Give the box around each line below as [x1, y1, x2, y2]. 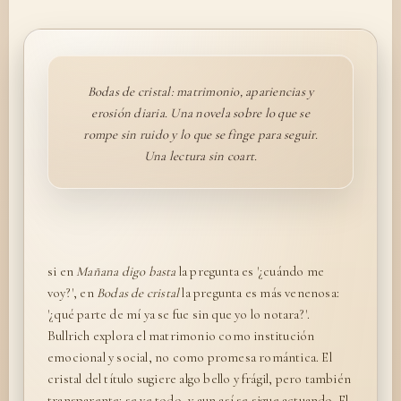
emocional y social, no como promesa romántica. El [47, 348, 332, 365]
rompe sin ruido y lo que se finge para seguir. [83, 125, 318, 142]
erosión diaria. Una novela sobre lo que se [91, 104, 310, 121]
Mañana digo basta [76, 262, 176, 279]
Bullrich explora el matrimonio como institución [47, 327, 315, 344]
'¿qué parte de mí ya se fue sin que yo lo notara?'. [47, 305, 311, 322]
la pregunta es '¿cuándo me [175, 262, 325, 279]
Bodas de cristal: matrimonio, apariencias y [87, 82, 314, 99]
